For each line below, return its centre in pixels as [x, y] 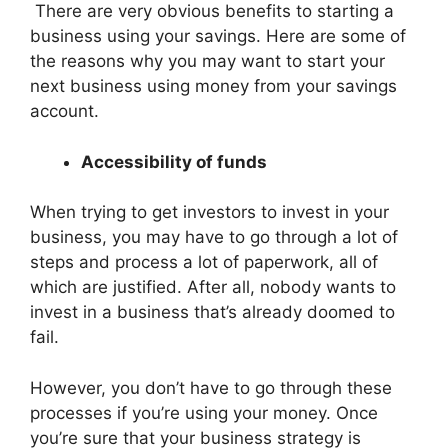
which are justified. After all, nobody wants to [213, 287]
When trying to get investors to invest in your [209, 212]
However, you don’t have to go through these [211, 387]
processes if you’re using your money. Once [204, 412]
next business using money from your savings [213, 86]
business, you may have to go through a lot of [214, 237]
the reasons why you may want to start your [207, 61]
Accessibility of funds [174, 161]
